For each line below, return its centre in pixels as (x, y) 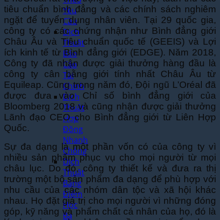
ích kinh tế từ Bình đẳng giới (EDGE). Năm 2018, (110, 52)
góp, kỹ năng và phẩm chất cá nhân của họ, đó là (110, 211)
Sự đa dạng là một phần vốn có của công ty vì (110, 146)
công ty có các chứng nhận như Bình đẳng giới (110, 30)
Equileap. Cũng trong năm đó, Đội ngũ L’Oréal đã (110, 84)
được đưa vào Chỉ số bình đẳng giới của (110, 95)
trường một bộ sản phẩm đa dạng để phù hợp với (110, 179)
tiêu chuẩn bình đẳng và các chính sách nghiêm (110, 9)
